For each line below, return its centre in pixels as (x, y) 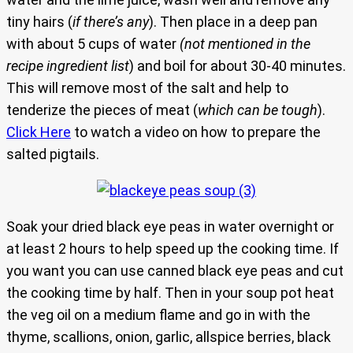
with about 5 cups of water (93, 44)
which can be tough (258, 110)
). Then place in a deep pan (233, 22)
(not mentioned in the (245, 44)
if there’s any (111, 22)
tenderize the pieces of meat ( (102, 110)
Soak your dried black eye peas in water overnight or (170, 227)
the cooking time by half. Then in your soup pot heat (170, 293)
